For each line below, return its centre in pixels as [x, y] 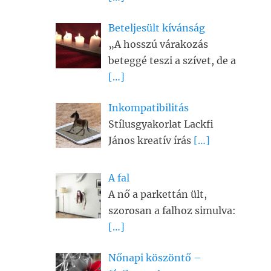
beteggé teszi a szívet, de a [172, 61]
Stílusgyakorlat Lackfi [161, 124]
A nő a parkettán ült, [158, 194]
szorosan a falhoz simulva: [172, 211]
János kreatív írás [151, 141]
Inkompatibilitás [149, 108]
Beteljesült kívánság [157, 28]
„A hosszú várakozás [158, 44]
